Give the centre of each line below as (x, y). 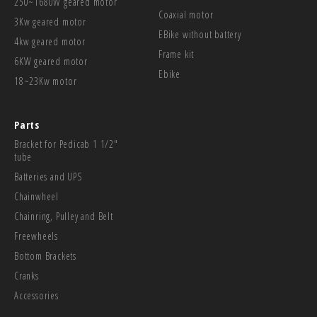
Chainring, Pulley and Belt (64, 216)
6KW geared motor (51, 61)
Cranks (27, 275)
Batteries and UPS (48, 176)
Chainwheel (36, 196)
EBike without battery (200, 34)
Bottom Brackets (45, 255)
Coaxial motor (186, 14)
